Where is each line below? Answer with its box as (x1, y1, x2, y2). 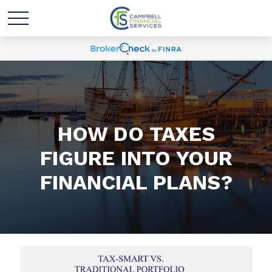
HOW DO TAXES (57, 121, 215, 146)
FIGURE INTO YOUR (39, 146, 233, 170)
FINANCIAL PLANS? (39, 170, 233, 194)
